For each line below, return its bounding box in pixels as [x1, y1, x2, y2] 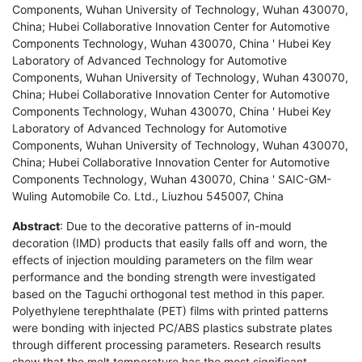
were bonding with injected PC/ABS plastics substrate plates [12, 320, 332, 335]
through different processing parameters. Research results [12, 337, 321, 351]
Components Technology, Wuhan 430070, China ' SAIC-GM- [12, 171, 331, 186]
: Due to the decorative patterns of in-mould [60, 218, 292, 233]
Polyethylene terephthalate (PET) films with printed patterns [12, 303, 328, 318]
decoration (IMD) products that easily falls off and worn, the [12, 235, 327, 250]
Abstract [12, 218, 60, 233]
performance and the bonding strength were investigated [12, 269, 316, 284]
